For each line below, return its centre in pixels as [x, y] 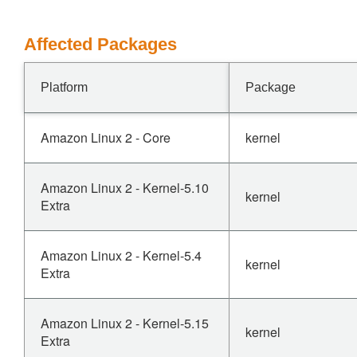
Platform [64, 87]
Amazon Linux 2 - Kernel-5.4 [121, 255]
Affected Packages [100, 44]
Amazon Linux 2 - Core [106, 137]
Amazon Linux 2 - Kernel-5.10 [125, 188]
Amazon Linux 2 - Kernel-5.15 [125, 323]
